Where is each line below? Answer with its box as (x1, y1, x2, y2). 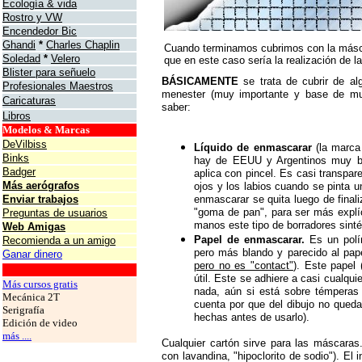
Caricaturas (2, 95, 56, 107)
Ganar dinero (2, 248, 62, 260)
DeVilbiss (2, 138, 47, 150)
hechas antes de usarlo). (194, 311, 313, 323)
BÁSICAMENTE (162, 75, 238, 87)
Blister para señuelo (2, 66, 95, 78)
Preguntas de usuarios (2, 207, 107, 219)
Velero (51, 53, 80, 65)
